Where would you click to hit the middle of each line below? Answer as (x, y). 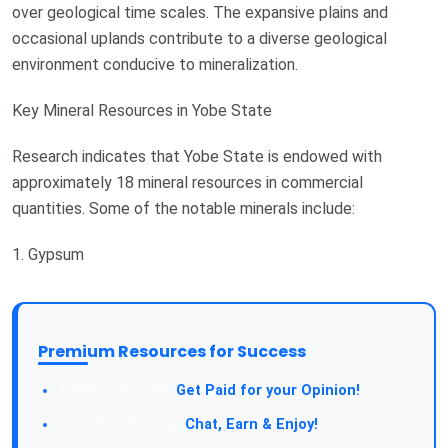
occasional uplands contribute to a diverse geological (199, 38)
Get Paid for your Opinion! (265, 391)
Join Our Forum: (119, 424)
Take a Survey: (115, 390)
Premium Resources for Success (172, 352)
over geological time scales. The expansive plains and (200, 12)
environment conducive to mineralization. (155, 64)
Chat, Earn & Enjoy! (249, 425)
